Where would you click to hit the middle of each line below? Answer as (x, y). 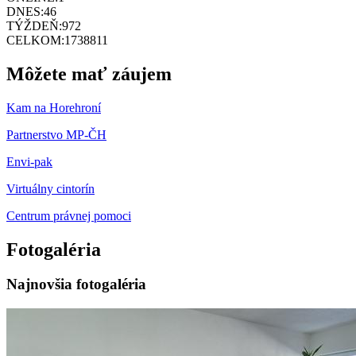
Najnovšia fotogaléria (76, 284)
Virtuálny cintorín (50, 188)
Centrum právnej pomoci (69, 215)
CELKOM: (35, 40)
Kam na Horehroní (54, 107)
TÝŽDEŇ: (34, 25)
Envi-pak (29, 161)
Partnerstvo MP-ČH (56, 134)
